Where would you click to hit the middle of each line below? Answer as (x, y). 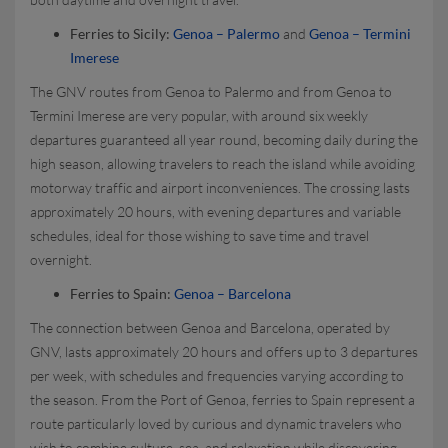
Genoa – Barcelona (232, 293)
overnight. (61, 259)
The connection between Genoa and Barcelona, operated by (210, 327)
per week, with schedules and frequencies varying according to (217, 375)
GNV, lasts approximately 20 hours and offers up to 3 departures (224, 351)
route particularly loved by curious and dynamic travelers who (216, 423)
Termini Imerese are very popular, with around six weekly (199, 115)
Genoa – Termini (360, 33)
